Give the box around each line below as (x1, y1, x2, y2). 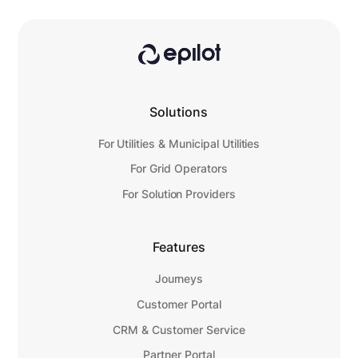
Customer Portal (137, 297, 221, 311)
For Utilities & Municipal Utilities (97, 137, 261, 150)
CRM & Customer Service (113, 323, 245, 336)
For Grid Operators (130, 162, 228, 176)
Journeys (154, 272, 204, 286)
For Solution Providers (121, 188, 237, 201)
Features (152, 240, 205, 256)
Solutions (149, 104, 209, 120)
